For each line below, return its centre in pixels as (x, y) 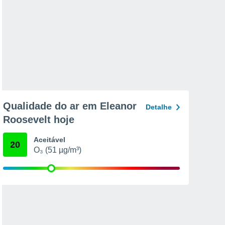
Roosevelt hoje (39, 120)
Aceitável (49, 140)
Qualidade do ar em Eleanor (70, 106)
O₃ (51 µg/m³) (58, 150)
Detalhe (159, 107)
